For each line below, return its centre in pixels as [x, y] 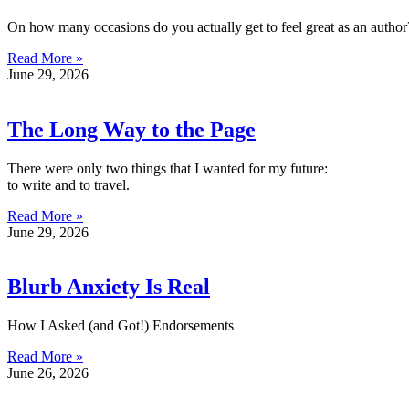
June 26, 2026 [48, 373]
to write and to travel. [68, 184]
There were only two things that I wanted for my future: [168, 168]
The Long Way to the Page [131, 129]
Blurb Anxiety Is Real [109, 287]
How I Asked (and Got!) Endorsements [121, 326]
